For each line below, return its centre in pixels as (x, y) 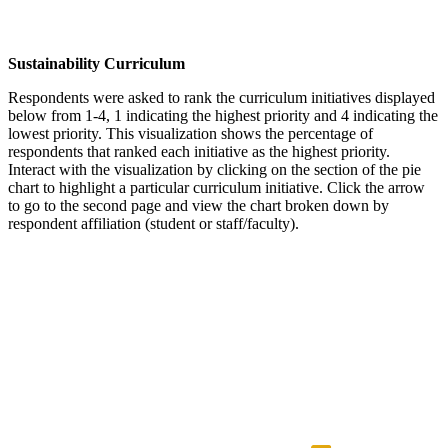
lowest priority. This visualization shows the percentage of (190, 133)
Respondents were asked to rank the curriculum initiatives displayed (221, 97)
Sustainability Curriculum (96, 63)
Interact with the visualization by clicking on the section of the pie (214, 169)
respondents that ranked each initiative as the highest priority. (199, 151)
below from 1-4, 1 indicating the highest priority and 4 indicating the (223, 115)
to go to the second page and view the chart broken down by (198, 205)
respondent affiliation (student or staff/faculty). (153, 223)
